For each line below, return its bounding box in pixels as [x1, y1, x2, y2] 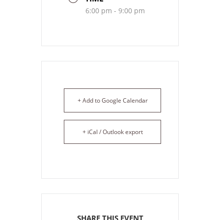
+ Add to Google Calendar [77, 96, 148, 105]
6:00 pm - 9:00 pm [85, 6, 145, 15]
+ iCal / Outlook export [82, 128, 143, 136]
